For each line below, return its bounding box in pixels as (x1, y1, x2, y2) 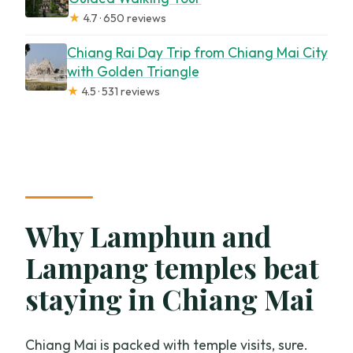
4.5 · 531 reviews (78, 84, 160, 98)
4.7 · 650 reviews (80, 10, 167, 25)
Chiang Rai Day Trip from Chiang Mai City (66, 43, 328, 61)
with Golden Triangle (66, 61, 199, 80)
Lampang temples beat (25, 248, 320, 287)
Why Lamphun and (25, 217, 272, 255)
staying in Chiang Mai (25, 280, 315, 318)
